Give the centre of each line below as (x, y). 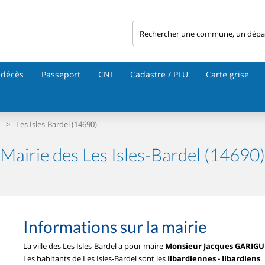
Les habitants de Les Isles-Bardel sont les (95, 258)
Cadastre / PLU (159, 74)
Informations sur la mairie (115, 227)
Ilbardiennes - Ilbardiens (214, 258)
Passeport (61, 74)
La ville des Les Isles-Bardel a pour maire (94, 246)
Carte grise (227, 74)
